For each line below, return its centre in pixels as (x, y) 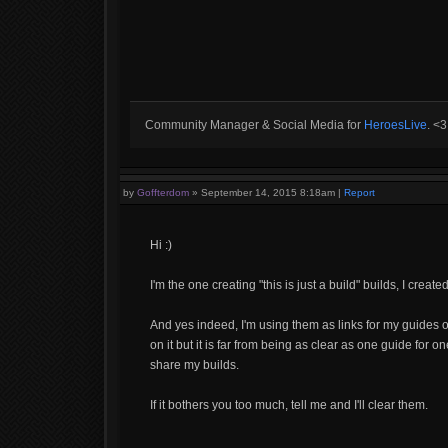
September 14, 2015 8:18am (268, 192)
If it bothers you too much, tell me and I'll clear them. (289, 405)
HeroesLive (395, 125)
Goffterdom (163, 192)
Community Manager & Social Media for (254, 125)
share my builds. (194, 365)
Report (359, 192)
